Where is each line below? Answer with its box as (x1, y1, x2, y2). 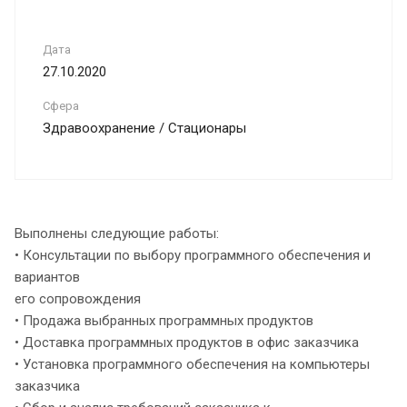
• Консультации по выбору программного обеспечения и (15, 246, 371, 263)
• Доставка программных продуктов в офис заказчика (15, 333, 359, 351)
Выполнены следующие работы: (15, 224, 219, 242)
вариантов (15, 268, 80, 285)
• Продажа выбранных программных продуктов (15, 312, 313, 329)
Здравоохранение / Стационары (43, 119, 246, 136)
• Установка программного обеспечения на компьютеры (15, 355, 370, 372)
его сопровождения (15, 290, 141, 307)
